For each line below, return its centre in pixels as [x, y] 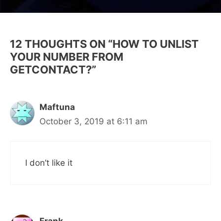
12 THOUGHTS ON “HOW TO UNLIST [104, 44]
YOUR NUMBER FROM [67, 56]
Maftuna [57, 107]
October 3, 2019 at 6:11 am [93, 121]
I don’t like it [49, 163]
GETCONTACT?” [53, 69]
